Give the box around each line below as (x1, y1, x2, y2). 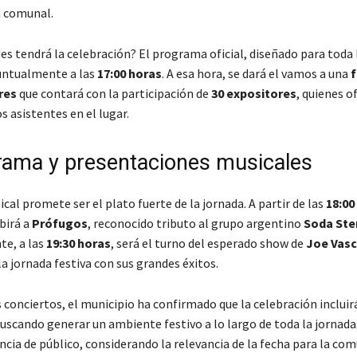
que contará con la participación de (16, 85, 211, 102)
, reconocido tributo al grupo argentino (87, 215, 304, 232)
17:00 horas (96, 65, 162, 82)
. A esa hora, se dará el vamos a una (161, 65, 351, 82)
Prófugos (31, 215, 88, 232)
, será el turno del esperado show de (110, 235, 306, 252)
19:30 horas (45, 235, 111, 252)
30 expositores (210, 85, 296, 102)
